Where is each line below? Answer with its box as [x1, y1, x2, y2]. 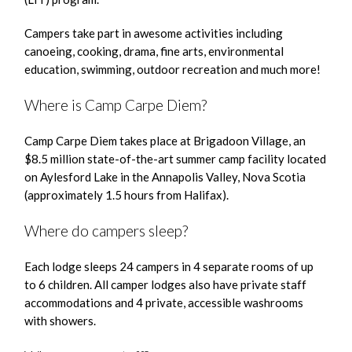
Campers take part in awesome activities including [24, 26, 284, 40]
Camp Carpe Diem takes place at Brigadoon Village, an [24, 134, 306, 148]
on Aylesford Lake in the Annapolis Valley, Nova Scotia [24, 170, 306, 184]
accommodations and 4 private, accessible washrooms [24, 295, 304, 310]
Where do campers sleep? [24, 222, 189, 240]
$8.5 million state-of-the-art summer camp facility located [24, 152, 327, 166]
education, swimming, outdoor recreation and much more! [24, 62, 321, 76]
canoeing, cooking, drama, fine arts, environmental [24, 44, 284, 58]
